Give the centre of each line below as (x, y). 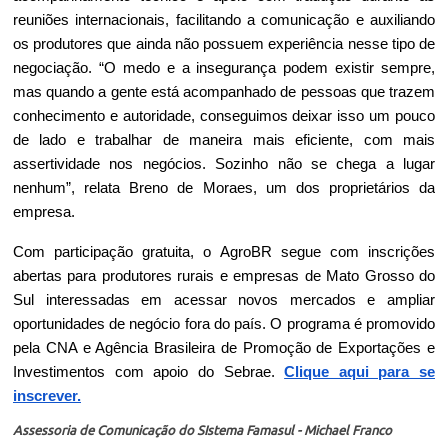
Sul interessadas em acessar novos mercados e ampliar (224, 299)
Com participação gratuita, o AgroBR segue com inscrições (224, 251)
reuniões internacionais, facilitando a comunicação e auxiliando (224, 19)
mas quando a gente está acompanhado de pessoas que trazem (224, 91)
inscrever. (47, 395)
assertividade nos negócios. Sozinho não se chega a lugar (224, 163)
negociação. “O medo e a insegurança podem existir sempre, (224, 67)
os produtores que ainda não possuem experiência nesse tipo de (224, 43)
